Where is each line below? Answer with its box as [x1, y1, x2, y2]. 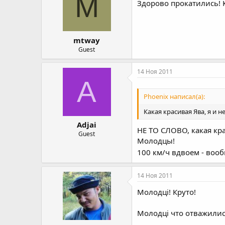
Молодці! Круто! [137, 187, 196, 197]
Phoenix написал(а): [144, 91, 205, 101]
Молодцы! [137, 136, 175, 146]
